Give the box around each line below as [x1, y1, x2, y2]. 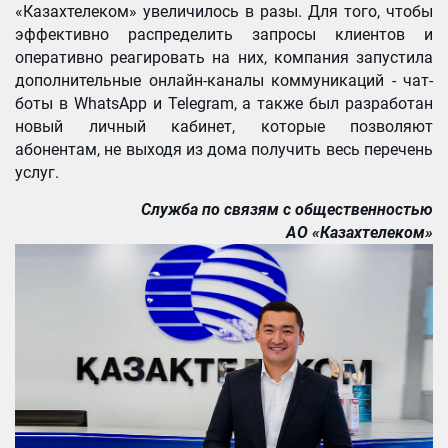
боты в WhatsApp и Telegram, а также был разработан [15, 93, 433, 113]
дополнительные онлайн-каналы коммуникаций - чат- [15, 70, 433, 90]
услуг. [15, 162, 59, 182]
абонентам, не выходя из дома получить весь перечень [15, 139, 433, 159]
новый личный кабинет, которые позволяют [15, 116, 433, 136]
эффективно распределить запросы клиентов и [15, 24, 433, 44]
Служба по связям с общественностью [141, 199, 433, 219]
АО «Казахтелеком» [286, 222, 433, 242]
